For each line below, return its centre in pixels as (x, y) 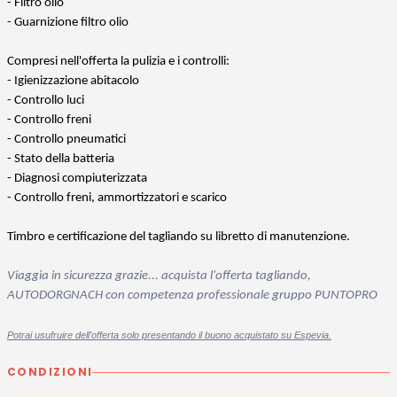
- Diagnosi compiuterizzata (77, 179)
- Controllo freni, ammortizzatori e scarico (117, 198)
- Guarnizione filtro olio (68, 23)
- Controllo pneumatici (66, 140)
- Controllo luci (46, 101)
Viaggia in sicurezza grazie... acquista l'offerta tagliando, (159, 276)
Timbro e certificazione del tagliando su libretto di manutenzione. (179, 237)
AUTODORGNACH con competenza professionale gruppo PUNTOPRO (194, 296)
